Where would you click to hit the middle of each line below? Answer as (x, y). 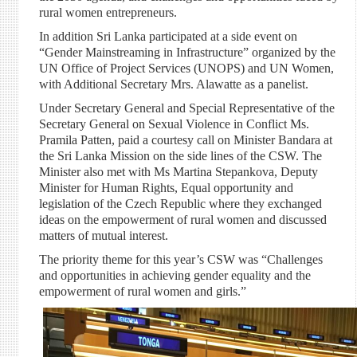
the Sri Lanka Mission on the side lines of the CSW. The (180, 156)
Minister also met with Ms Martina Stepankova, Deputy (178, 172)
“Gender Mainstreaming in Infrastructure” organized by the (187, 52)
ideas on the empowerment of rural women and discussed (182, 220)
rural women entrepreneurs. (109, 12)
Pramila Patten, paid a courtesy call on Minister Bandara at (185, 140)
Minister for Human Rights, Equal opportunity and (166, 188)
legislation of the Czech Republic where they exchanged (180, 204)
